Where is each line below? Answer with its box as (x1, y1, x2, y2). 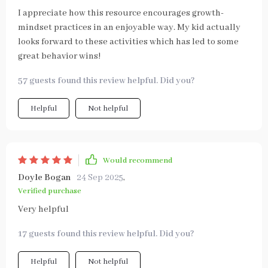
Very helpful (18, 204, 69, 215)
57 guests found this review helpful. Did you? (18, 75, 195, 86)
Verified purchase (18, 186, 81, 196)
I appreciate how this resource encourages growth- (18, 8, 224, 19)
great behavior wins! (18, 51, 100, 62)
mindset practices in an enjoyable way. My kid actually (18, 22, 240, 33)
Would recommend (103, 155, 172, 166)
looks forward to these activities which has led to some (18, 36, 239, 47)
